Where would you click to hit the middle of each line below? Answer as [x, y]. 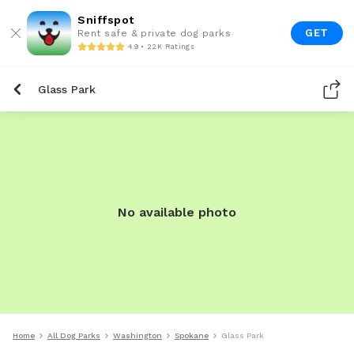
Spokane [192, 335]
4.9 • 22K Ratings [161, 46]
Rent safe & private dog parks [154, 33]
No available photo [177, 212]
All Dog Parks [74, 335]
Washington [137, 335]
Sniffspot [106, 20]
